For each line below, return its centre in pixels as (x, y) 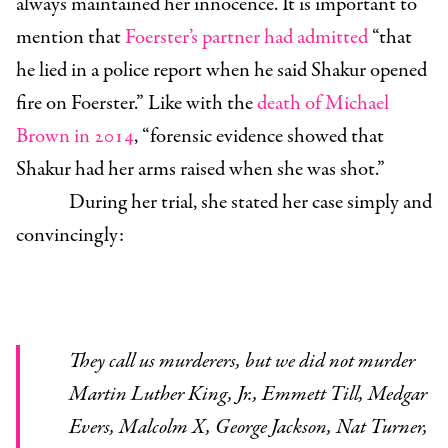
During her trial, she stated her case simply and (250, 203)
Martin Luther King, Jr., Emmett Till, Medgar (247, 395)
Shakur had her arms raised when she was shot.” (200, 170)
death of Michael (323, 104)
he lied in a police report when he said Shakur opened (221, 71)
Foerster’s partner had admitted (246, 38)
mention (52, 38)
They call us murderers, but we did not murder (79, 362)
